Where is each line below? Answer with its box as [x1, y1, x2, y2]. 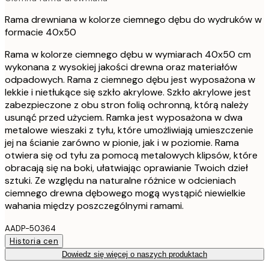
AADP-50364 [5, 223, 56, 234]
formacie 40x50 [5, 25, 76, 38]
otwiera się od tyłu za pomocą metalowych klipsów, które [5, 148, 258, 162]
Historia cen [10, 235, 59, 246]
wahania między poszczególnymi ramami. [5, 199, 184, 212]
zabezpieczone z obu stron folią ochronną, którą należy [5, 98, 249, 111]
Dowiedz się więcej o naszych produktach [62, 249, 207, 259]
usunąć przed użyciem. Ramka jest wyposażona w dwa [5, 110, 243, 124]
